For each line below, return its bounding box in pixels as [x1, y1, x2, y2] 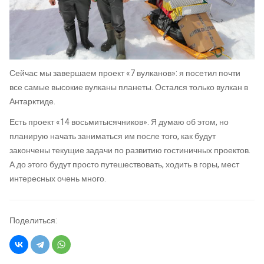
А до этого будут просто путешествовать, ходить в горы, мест [9, 159, 239, 171]
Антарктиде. [9, 95, 55, 108]
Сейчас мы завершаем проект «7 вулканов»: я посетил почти [9, 67, 240, 80]
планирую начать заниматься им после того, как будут [9, 130, 216, 143]
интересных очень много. [9, 173, 106, 186]
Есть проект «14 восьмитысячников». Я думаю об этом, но [9, 116, 229, 129]
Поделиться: [9, 214, 57, 227]
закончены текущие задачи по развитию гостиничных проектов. [9, 144, 250, 157]
